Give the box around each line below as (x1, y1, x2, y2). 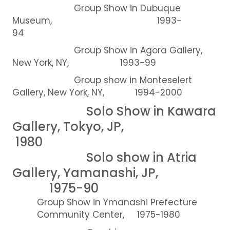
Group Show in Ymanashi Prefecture (36, 196, 197, 208)
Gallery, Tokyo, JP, (12, 118, 210, 135)
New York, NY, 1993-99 (12, 56, 156, 69)
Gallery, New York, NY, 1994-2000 (12, 86, 182, 99)
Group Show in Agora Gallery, (12, 44, 202, 56)
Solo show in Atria (12, 148, 197, 166)
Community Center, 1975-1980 (36, 208, 180, 221)
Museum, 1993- (12, 14, 182, 27)
